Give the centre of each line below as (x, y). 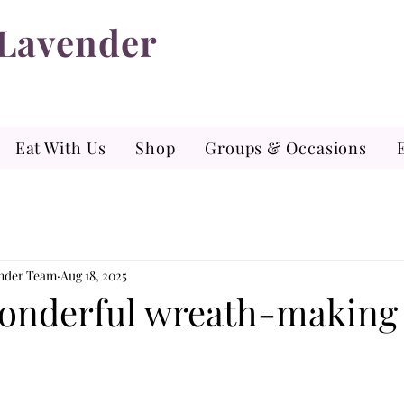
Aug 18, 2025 (94, 275)
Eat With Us (60, 148)
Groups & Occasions (286, 148)
